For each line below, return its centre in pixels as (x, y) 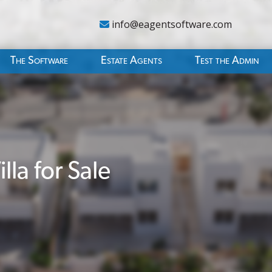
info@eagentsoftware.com (170, 24)
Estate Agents (132, 61)
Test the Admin (227, 61)
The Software (39, 61)
